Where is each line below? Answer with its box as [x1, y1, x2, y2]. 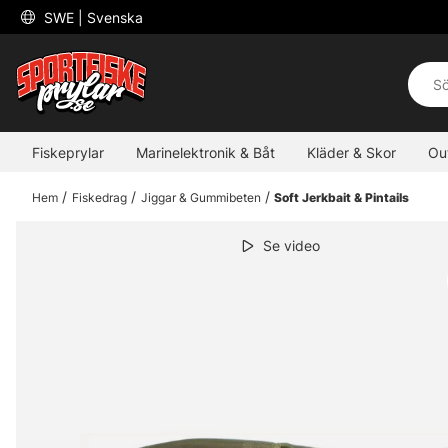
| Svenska [78, 8, 143, 26]
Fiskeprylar [32, 143, 104, 161]
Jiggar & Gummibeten [140, 190, 261, 206]
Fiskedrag [71, 190, 127, 206]
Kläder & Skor [307, 143, 396, 161]
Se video [262, 237, 320, 255]
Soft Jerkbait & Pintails [274, 190, 410, 206]
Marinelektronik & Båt [136, 143, 275, 161]
